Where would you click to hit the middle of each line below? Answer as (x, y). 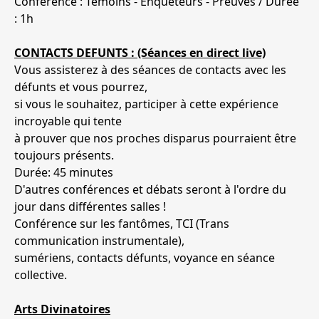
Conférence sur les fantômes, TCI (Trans (122, 224)
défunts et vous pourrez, (81, 87)
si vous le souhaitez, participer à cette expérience (146, 104)
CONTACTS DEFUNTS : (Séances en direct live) (140, 53)
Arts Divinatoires (62, 309)
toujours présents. (64, 156)
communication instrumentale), (99, 241)
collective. (41, 275)
